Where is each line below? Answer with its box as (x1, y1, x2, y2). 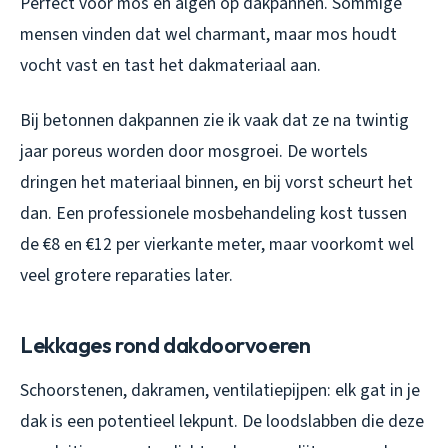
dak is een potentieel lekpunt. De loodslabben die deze (20, 409, 424, 435)
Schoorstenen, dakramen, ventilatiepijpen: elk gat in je (20, 378, 420, 404)
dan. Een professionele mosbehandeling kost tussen (20, 201, 407, 227)
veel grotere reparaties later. (20, 263, 233, 289)
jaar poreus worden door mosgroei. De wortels (20, 139, 368, 165)
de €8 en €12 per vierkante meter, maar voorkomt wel (20, 232, 414, 258)
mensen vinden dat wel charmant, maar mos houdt (20, 22, 397, 48)
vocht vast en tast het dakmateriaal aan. (20, 53, 321, 79)
